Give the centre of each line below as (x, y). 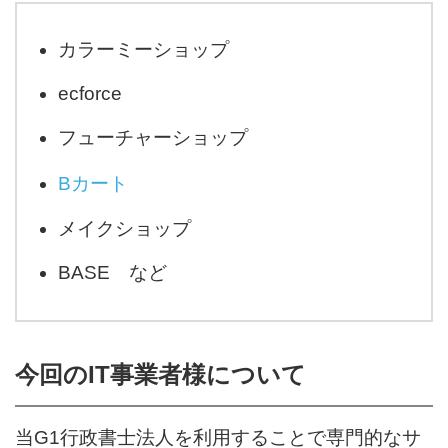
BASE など (113, 273)
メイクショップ (125, 229)
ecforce (90, 94)
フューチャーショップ (153, 138)
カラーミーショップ (144, 50)
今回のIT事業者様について (160, 374)
